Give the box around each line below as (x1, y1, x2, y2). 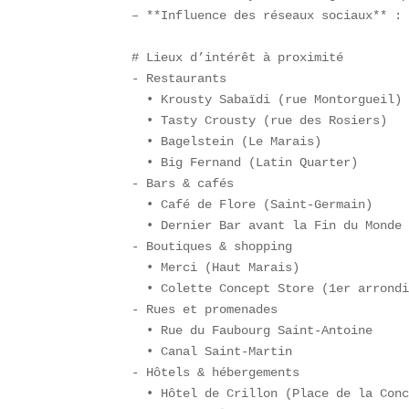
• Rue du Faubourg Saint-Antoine (131, 323, 388, 339)
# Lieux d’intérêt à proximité (131, 50, 359, 66)
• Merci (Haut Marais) (131, 260, 315, 276)
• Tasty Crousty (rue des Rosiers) (131, 113, 403, 129)
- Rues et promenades (131, 302, 293, 318)
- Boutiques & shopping (131, 239, 308, 255)
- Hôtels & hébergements (131, 365, 315, 381)
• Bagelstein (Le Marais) (131, 134, 337, 150)
